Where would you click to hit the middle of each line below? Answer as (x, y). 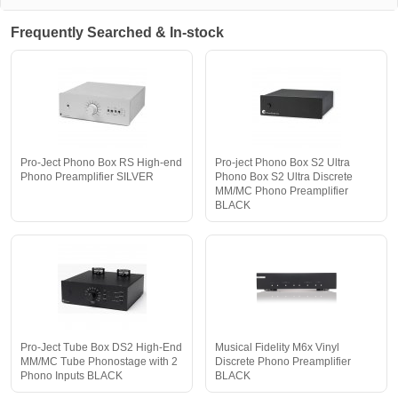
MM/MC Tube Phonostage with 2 (99, 362)
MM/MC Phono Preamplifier (282, 191)
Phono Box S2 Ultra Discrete (284, 177)
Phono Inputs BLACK (72, 376)
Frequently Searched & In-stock (117, 33)
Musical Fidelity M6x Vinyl (277, 348)
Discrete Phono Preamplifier (283, 362)
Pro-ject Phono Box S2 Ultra (283, 163)
